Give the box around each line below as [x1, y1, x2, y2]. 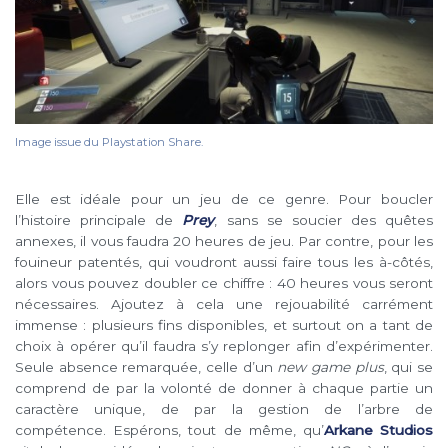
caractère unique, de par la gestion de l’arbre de [15, 401, 433, 418]
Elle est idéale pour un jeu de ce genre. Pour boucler [15, 191, 433, 208]
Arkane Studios [323, 422, 434, 439]
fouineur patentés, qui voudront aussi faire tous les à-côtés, [15, 254, 433, 271]
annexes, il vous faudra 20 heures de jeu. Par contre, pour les [15, 233, 433, 250]
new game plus [277, 359, 384, 376]
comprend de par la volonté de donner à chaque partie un [15, 380, 433, 397]
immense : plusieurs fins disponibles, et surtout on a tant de [15, 317, 433, 334]
